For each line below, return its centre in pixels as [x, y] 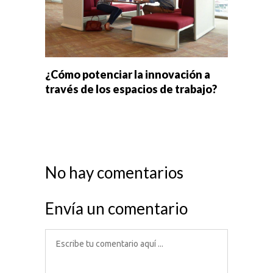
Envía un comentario [116, 209]
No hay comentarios [114, 173]
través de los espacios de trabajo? [132, 89]
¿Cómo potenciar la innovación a [128, 75]
